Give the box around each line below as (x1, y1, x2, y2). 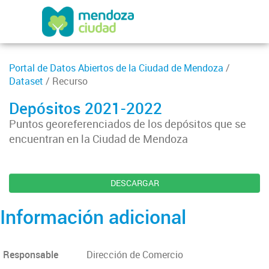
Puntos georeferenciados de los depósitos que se (9, 116, 246, 131)
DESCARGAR (110, 177, 159, 189)
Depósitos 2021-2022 (9, 97, 162, 119)
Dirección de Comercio (86, 248, 183, 261)
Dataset (9, 74, 43, 88)
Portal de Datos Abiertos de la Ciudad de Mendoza (9, 61, 223, 74)
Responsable (3, 248, 58, 261)
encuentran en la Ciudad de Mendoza (9, 131, 188, 146)
